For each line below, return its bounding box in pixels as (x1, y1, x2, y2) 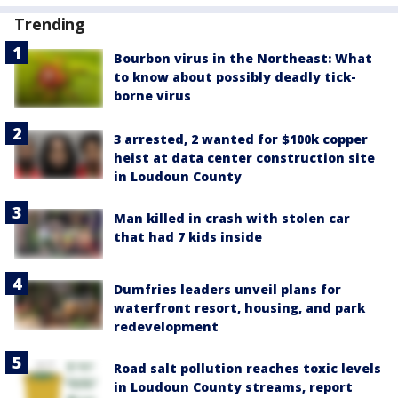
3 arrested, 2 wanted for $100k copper (114, 130, 368, 147)
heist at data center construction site (114, 148, 375, 166)
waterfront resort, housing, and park (114, 298, 365, 316)
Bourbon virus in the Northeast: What (114, 50, 372, 67)
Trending (14, 13, 86, 35)
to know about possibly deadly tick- (114, 68, 356, 85)
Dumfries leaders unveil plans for (114, 280, 341, 298)
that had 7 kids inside (114, 227, 262, 245)
